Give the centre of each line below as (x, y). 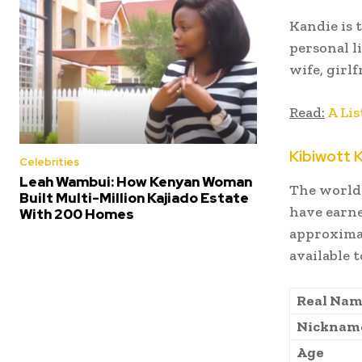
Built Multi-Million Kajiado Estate (134, 198)
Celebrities (49, 162)
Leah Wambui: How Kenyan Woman (136, 182)
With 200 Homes (77, 215)
